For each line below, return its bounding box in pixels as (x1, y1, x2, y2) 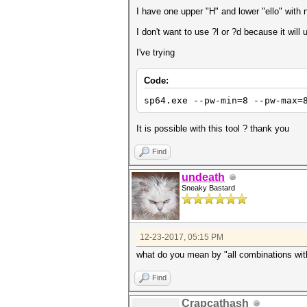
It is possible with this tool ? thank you (136, 123, 289, 134)
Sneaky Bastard (182, 184, 235, 192)
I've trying (136, 47, 177, 58)
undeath (182, 171, 225, 183)
